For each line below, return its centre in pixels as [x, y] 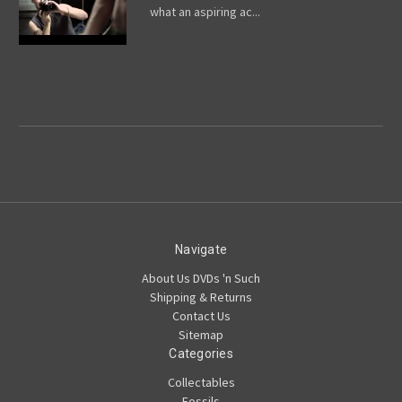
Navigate [201, 250]
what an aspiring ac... [205, 12]
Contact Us [201, 316]
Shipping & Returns [201, 297]
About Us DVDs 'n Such [201, 279]
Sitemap [201, 335]
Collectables [201, 383]
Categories [201, 354]
